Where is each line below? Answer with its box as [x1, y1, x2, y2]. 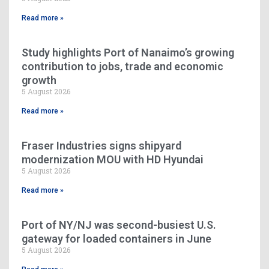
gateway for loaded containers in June [22, 232, 211, 245]
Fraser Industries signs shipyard [22, 139, 181, 152]
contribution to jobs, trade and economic [22, 59, 223, 73]
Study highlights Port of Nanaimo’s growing [22, 46, 234, 59]
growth [22, 73, 56, 86]
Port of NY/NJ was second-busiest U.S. [22, 218, 216, 231]
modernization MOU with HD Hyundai [22, 153, 204, 166]
